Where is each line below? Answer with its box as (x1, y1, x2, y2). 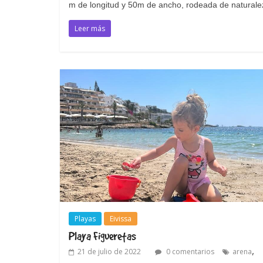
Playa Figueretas (69, 229, 136, 242)
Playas (75, 213, 96, 224)
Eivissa (110, 213, 131, 224)
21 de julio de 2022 (77, 246, 141, 257)
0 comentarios (164, 246, 214, 257)
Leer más (75, 23, 105, 33)
